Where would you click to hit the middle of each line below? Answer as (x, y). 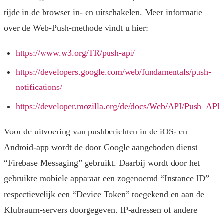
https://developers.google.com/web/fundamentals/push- (113, 72)
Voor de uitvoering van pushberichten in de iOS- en (96, 132)
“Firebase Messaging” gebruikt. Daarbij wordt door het (102, 163)
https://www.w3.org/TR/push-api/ (75, 53)
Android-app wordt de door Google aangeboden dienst (101, 147)
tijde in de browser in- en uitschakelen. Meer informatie (103, 12)
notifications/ (39, 87)
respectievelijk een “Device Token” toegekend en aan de (104, 194)
